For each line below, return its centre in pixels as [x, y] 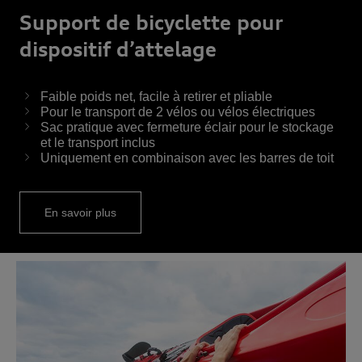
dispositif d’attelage [118, 50]
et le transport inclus [98, 143]
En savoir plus [80, 213]
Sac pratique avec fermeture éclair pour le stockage [187, 128]
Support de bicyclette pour [151, 23]
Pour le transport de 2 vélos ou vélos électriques [178, 112]
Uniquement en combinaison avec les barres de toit [187, 158]
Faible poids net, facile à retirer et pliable [156, 97]
